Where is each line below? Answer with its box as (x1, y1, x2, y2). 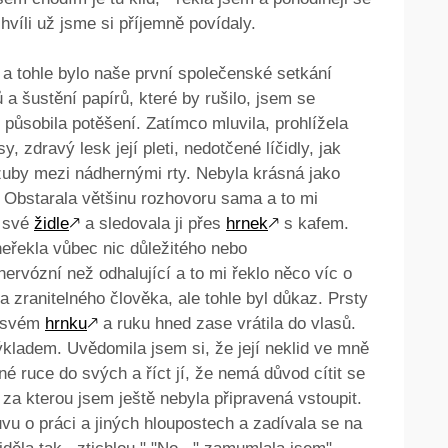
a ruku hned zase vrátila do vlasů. (98, 314, 356, 333)
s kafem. (279, 214, 349, 233)
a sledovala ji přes (80, 214, 226, 233)
